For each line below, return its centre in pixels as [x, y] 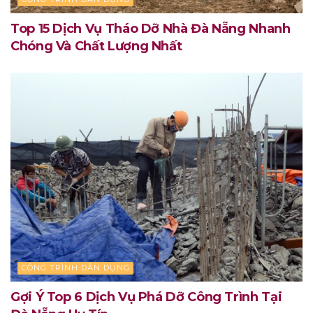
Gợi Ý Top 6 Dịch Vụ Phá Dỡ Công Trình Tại [146, 297]
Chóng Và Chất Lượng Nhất [96, 46]
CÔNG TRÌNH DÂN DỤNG [76, 268]
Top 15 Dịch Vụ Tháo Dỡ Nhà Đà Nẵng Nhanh [151, 29]
